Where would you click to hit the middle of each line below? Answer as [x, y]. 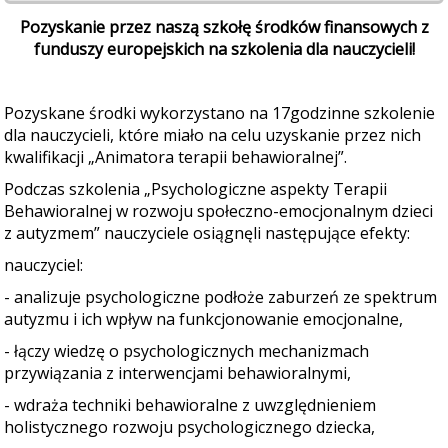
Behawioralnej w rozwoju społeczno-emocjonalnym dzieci [218, 211]
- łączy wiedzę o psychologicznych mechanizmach [186, 351]
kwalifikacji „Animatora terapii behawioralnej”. [175, 157]
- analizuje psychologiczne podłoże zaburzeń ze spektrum [220, 297]
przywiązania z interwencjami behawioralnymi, [177, 373]
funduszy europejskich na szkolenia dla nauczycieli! [224, 49]
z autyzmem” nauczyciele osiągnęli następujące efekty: [207, 233]
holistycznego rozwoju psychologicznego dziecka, [189, 427]
